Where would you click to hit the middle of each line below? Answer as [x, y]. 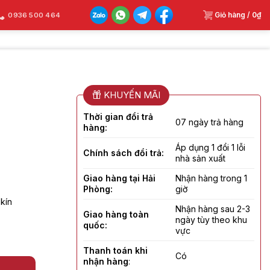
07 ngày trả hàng [209, 122]
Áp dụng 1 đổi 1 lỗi [210, 147]
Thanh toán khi [115, 250]
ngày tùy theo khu [211, 219]
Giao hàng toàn [116, 214]
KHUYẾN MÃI [131, 95]
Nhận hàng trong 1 [211, 178]
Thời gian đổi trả [118, 116]
